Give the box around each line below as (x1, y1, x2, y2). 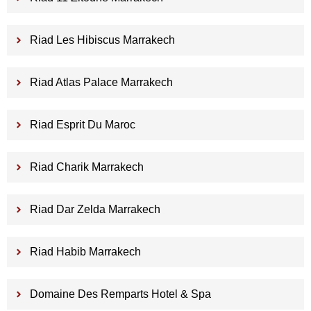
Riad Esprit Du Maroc (29, 119, 135, 131)
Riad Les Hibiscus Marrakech (29, 34, 175, 47)
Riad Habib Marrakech (29, 246, 141, 258)
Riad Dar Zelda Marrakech (29, 203, 160, 216)
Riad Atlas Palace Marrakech (29, 76, 173, 89)
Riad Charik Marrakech (29, 161, 144, 174)
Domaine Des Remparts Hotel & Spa (29, 288, 211, 301)
